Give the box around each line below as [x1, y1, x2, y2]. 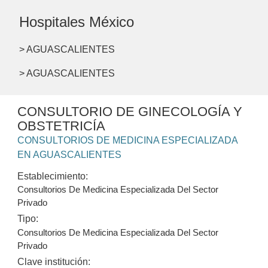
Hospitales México [19, 14, 134, 31]
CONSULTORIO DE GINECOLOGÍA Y [17, 104, 243, 120]
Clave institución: [17, 256, 91, 267]
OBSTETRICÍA [17, 118, 106, 134]
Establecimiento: [17, 171, 89, 182]
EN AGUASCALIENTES [17, 150, 122, 160]
